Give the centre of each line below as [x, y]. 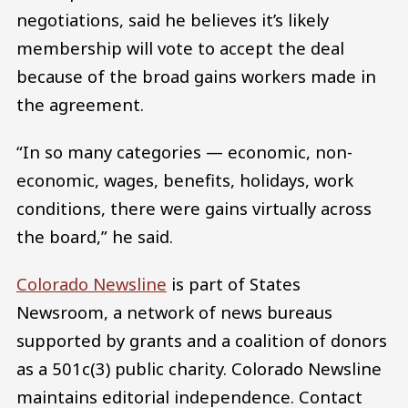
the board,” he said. [95, 237]
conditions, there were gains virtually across [194, 209]
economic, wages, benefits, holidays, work [185, 180]
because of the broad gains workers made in [196, 76]
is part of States [234, 283]
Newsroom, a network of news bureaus [174, 311]
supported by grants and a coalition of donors [202, 340]
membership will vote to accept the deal [180, 48]
